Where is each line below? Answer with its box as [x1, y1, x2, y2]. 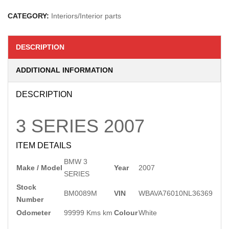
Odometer [16, 209, 51, 217]
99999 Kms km [64, 209, 112, 217]
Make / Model [16, 164, 62, 172]
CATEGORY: [8, 12, 51, 20]
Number [16, 195, 43, 203]
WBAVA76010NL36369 [139, 189, 213, 197]
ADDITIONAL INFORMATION [16, 66, 113, 74]
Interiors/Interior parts [51, 12, 121, 20]
